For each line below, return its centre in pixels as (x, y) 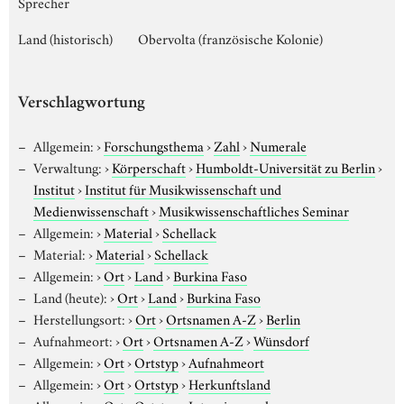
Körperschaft (148, 166)
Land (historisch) (65, 37)
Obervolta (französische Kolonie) (230, 37)
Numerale (278, 145)
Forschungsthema (153, 145)
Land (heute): (70, 296)
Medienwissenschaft (91, 210)
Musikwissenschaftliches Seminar (254, 210)
